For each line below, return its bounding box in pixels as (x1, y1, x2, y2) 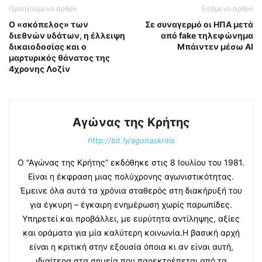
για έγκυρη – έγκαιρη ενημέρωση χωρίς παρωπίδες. (30, 199, 232, 210)
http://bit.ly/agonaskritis (87, 136, 175, 146)
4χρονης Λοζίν (9, 64, 70, 74)
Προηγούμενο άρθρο (9, 4, 77, 13)
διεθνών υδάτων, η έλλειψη (9, 30, 125, 41)
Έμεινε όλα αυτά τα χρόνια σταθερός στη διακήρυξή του (20, 185, 242, 196)
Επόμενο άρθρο (202, 4, 253, 13)
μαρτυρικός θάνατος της (9, 53, 110, 63)
